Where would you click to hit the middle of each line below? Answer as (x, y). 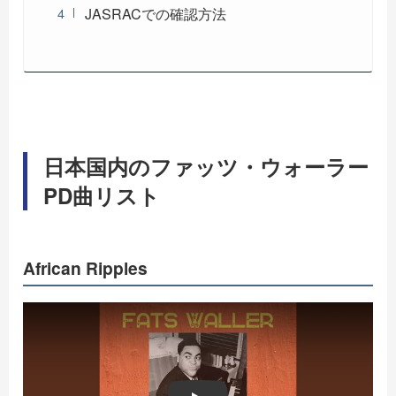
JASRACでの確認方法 (155, 13)
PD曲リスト (102, 195)
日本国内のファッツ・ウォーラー (206, 166)
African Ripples (85, 268)
